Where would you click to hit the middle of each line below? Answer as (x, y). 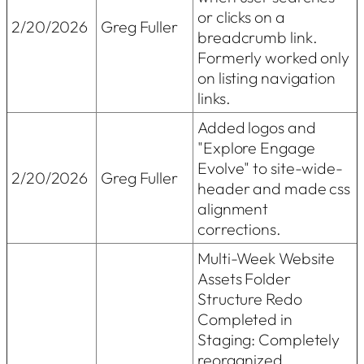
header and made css (274, 188)
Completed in (245, 318)
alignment (233, 208)
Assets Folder (244, 278)
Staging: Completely (269, 339)
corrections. (239, 228)
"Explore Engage (256, 147)
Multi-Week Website (266, 258)
